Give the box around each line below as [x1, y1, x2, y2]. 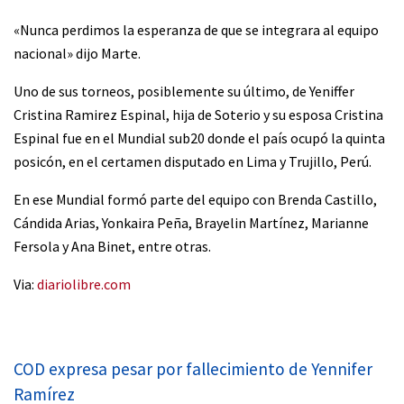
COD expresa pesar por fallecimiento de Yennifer [14, 358, 372, 381]
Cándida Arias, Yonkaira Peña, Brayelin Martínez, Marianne [14, 213, 369, 232]
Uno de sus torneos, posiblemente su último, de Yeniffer [14, 81, 354, 100]
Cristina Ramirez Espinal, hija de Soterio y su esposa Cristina [14, 105, 383, 124]
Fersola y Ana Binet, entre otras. [14, 236, 211, 255]
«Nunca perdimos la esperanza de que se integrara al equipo [14, 20, 379, 39]
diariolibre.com [37, 274, 131, 293]
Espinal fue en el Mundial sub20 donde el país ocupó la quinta [14, 128, 385, 147]
